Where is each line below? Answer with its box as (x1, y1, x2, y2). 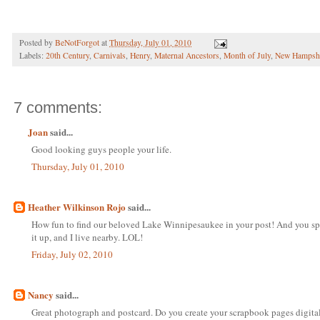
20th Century (46, 50, 89, 61)
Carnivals (94, 50, 126, 61)
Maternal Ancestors (154, 50, 219, 61)
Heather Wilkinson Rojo (28, 200, 126, 214)
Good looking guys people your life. (31, 142, 171, 156)
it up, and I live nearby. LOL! (31, 230, 143, 244)
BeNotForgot (55, 37, 99, 49)
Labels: (19, 50, 46, 61)
